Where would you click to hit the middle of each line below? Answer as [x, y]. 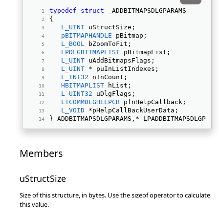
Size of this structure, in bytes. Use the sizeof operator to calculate [115, 195]
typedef [63, 11]
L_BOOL [73, 44]
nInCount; [110, 77]
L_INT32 [75, 77]
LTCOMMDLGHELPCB [90, 102]
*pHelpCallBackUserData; [133, 110]
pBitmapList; [147, 52]
